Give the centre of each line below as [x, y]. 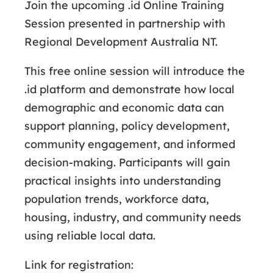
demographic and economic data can [124, 108]
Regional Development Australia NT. [121, 42]
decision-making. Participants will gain [127, 162]
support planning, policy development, [127, 126]
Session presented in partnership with [125, 23]
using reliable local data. [90, 236]
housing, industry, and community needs [133, 217]
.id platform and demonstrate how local [129, 89]
